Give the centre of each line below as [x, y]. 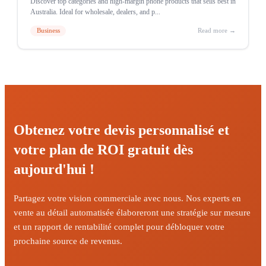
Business [48, 31]
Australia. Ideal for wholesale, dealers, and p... [95, 12]
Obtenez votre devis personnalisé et [121, 130]
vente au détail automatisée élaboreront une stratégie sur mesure [132, 212]
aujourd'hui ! [54, 169]
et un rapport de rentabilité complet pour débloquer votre [119, 227]
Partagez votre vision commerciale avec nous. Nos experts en [127, 198]
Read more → [217, 31]
